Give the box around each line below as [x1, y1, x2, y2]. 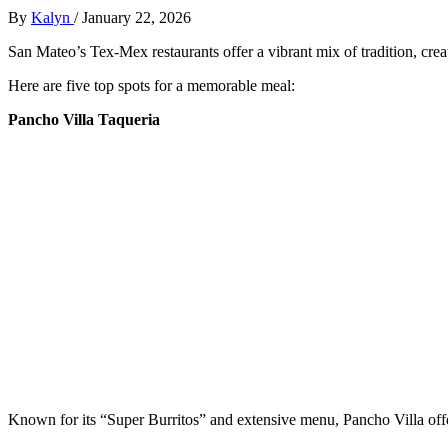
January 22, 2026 [82, 8, 191, 26]
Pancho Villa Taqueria [8, 110, 160, 128]
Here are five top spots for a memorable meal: [8, 76, 295, 94]
